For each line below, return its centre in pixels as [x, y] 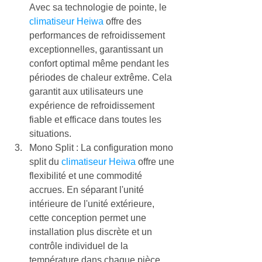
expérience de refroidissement [93, 106]
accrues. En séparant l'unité [88, 190]
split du [45, 162]
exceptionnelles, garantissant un [97, 49]
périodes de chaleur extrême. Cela [102, 77]
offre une [156, 162]
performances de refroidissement [98, 35]
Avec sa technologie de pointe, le [99, 7]
